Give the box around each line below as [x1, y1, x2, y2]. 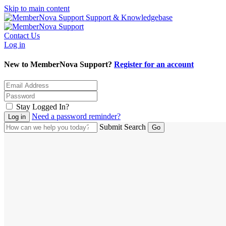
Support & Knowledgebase [86, 13, 173, 22]
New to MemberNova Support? [4, 60, 114, 69]
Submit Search [99, 122, 146, 131]
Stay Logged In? [16, 102, 69, 111]
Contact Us [4, 31, 40, 40]
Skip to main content [4, 4, 70, 13]
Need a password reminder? [32, 111, 121, 121]
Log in [4, 40, 25, 49]
